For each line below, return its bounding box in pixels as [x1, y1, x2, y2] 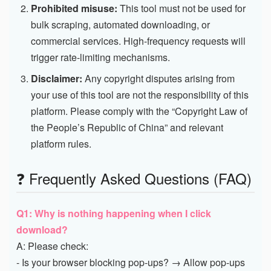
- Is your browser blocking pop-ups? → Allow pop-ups [16, 255, 245, 269]
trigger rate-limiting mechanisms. [31, 50, 170, 64]
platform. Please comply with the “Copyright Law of [31, 103, 247, 118]
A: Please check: [16, 238, 88, 253]
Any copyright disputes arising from [82, 71, 235, 85]
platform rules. [31, 136, 91, 151]
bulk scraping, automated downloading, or [31, 17, 210, 31]
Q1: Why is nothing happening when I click [16, 206, 211, 220]
